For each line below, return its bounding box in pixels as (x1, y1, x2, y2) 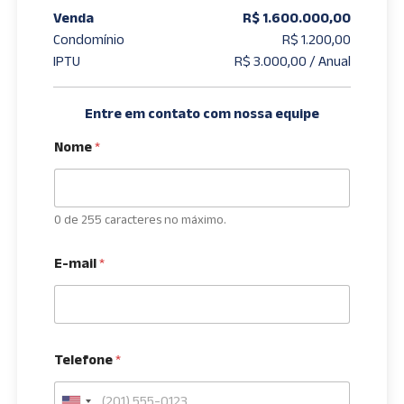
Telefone (54, 352, 116, 367)
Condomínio (53, 32, 125, 47)
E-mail (54, 255, 100, 271)
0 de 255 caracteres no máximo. (54, 212, 227, 226)
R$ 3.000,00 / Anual (234, 53, 351, 69)
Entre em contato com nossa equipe (85, 106, 319, 121)
